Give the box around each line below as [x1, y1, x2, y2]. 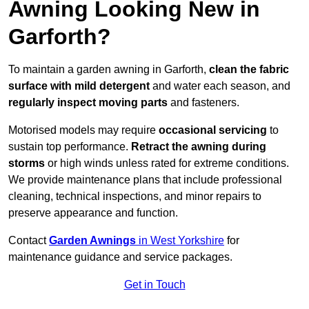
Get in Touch [123, 279, 186, 291]
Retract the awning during [131, 141, 266, 153]
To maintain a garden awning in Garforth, [8, 63, 209, 76]
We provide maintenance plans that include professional [8, 174, 282, 186]
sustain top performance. [8, 141, 131, 153]
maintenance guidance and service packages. [8, 251, 232, 263]
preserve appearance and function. [8, 207, 178, 219]
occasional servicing [159, 124, 267, 137]
